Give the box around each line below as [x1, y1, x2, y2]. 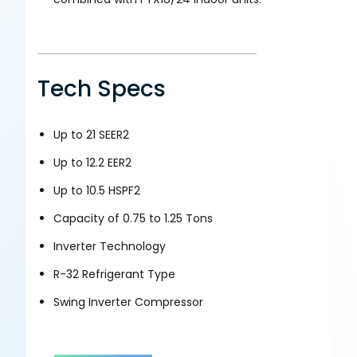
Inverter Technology [53, 237, 166, 254]
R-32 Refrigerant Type [53, 265, 175, 282]
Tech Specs [37, 73, 167, 104]
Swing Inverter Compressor [53, 293, 203, 310]
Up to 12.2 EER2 [53, 154, 131, 171]
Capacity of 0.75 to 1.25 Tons [53, 210, 213, 226]
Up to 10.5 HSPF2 [53, 182, 140, 198]
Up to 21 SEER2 [53, 126, 129, 143]
